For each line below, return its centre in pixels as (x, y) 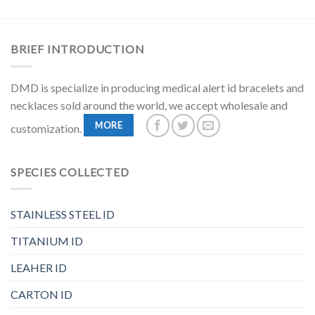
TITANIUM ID (47, 241)
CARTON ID (41, 295)
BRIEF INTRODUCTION (78, 49)
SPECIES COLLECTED (70, 172)
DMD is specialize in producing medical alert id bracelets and (157, 87)
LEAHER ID (39, 268)
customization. (47, 128)
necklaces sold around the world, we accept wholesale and (149, 105)
